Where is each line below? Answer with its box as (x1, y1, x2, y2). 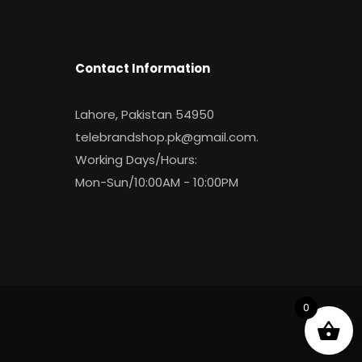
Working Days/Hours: (75, 150, 197, 168)
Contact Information (75, 59, 210, 77)
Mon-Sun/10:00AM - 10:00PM (75, 173, 238, 191)
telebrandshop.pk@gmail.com (75, 128, 256, 145)
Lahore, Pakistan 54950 (75, 105, 214, 123)
